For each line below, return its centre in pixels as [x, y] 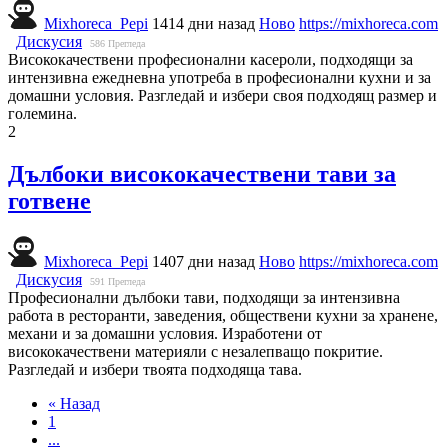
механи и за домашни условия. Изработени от [165, 333]
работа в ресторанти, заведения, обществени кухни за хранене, [223, 315]
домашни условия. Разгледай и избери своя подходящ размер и [222, 96]
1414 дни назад [203, 24]
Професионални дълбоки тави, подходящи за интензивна [204, 297]
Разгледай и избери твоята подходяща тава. [155, 369]
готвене [49, 200]
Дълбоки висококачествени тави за [202, 173]
